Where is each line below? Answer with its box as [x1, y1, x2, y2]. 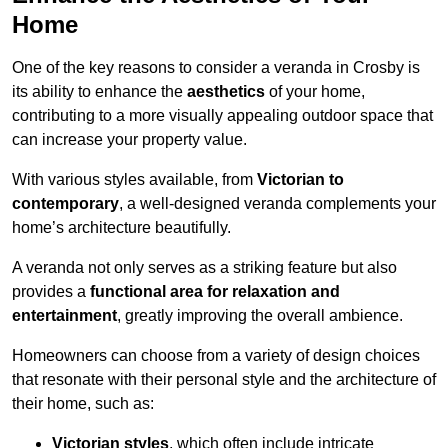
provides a [12, 283, 90, 301]
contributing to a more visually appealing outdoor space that [12, 107, 433, 125]
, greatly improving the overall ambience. [117, 307, 403, 325]
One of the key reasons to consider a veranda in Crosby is [12, 59, 420, 77]
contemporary [12, 195, 119, 213]
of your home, [265, 83, 365, 101]
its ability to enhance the [12, 83, 187, 101]
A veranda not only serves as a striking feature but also [12, 259, 397, 277]
